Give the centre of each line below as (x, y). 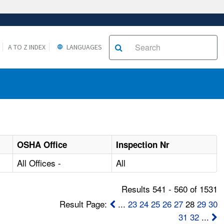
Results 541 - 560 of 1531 (169, 189)
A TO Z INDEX (26, 47)
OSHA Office (42, 145)
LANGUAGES (83, 47)
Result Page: (84, 204)
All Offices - (39, 163)
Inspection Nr (143, 145)
